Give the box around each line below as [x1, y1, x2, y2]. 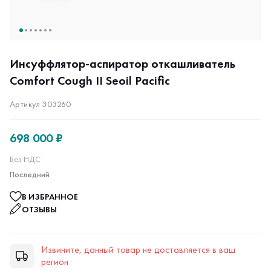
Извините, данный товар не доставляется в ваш [41, 243, 235, 256]
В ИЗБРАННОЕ [22, 191, 78, 202]
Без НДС [10, 154, 41, 165]
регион [41, 255, 68, 268]
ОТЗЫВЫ [22, 204, 57, 215]
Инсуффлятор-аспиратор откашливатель [10, 56, 235, 71]
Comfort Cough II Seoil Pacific [10, 73, 170, 88]
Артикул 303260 [10, 99, 71, 109]
